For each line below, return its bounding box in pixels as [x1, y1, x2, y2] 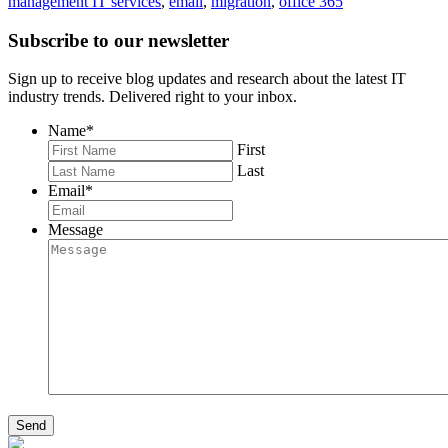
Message [48, 221, 103, 239]
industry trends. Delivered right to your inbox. [8, 88, 297, 106]
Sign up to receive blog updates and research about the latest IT [8, 70, 406, 88]
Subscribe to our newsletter [8, 29, 229, 51]
